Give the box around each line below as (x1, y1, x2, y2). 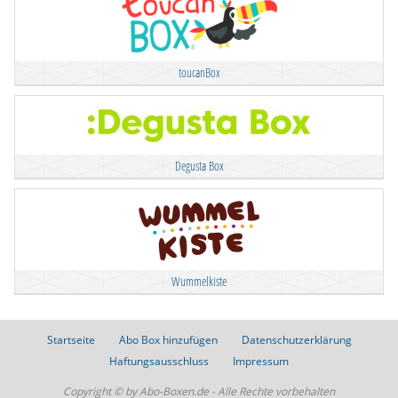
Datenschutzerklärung (241, 332, 352, 348)
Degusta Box (174, 156, 224, 174)
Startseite (46, 332, 95, 348)
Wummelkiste (171, 272, 227, 290)
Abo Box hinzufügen (118, 332, 218, 348)
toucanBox (178, 63, 220, 81)
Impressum (233, 353, 289, 369)
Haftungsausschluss (109, 353, 209, 369)
